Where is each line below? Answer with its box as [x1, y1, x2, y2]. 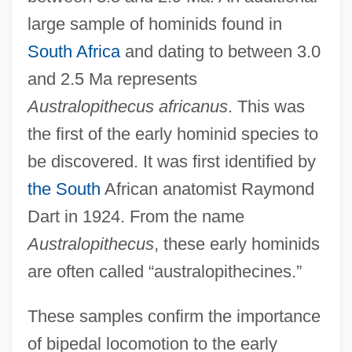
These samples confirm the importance [27, 306, 321, 326]
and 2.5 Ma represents [27, 68, 197, 89]
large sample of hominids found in [27, 13, 282, 34]
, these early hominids [153, 233, 320, 254]
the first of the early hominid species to [27, 123, 318, 144]
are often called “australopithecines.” [27, 261, 302, 281]
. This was [227, 96, 305, 116]
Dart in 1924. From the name [27, 206, 244, 226]
